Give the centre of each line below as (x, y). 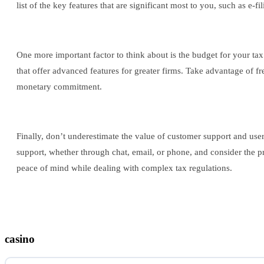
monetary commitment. (59, 87)
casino (20, 239)
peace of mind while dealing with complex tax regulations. (124, 168)
